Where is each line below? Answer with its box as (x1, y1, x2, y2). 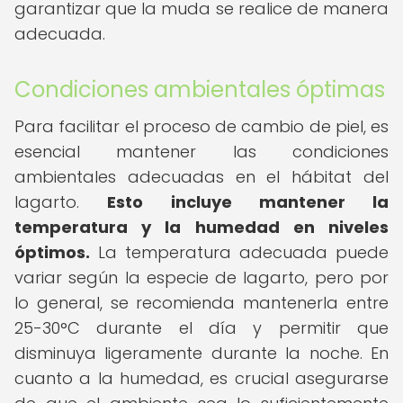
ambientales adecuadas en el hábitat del (14, 166, 389, 188)
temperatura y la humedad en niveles (14, 216, 389, 238)
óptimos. (14, 241, 90, 264)
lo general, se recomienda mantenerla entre (14, 291, 389, 314)
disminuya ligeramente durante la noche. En (14, 342, 389, 364)
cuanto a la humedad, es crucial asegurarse (14, 367, 389, 390)
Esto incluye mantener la (107, 191, 389, 213)
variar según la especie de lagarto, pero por (14, 266, 389, 289)
